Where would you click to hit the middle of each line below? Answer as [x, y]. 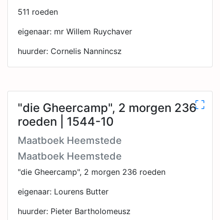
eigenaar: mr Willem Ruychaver [75, 31]
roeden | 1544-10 [66, 122]
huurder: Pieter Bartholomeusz [74, 211]
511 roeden [38, 12]
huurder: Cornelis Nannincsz [70, 51]
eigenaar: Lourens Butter [63, 192]
